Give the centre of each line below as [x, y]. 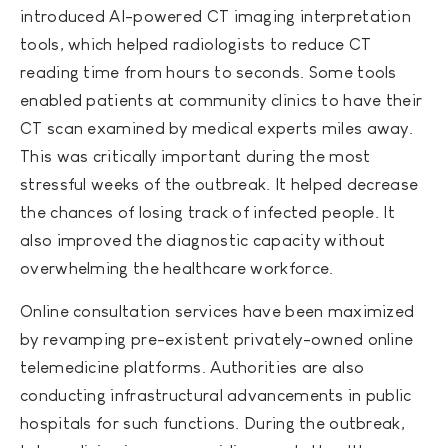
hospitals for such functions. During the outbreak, [212, 424]
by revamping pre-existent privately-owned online [217, 340]
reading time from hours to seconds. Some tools [208, 73]
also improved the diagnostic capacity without [203, 241]
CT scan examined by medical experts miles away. [217, 129]
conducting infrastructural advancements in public [216, 396]
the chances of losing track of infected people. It [207, 213]
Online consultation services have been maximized [217, 312]
